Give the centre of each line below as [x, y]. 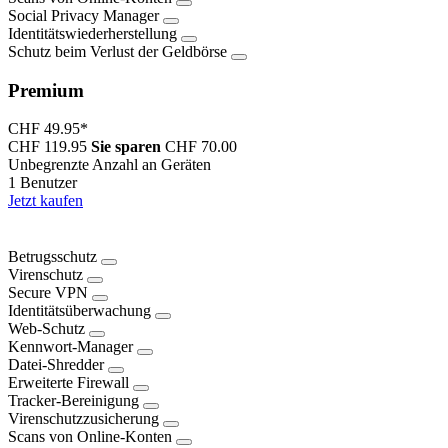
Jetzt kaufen [45, 201]
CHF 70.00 [201, 147]
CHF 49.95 [44, 129]
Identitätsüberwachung [79, 310]
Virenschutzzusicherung [83, 418]
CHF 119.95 [47, 147]
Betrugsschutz [52, 256]
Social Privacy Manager [83, 16]
